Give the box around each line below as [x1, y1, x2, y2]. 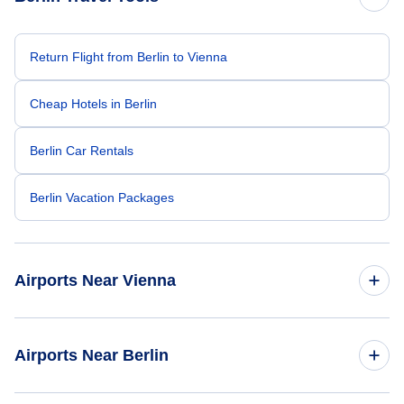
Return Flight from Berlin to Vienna [30, 49, 227, 64]
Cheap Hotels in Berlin [30, 96, 157, 111]
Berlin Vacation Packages [30, 189, 174, 205]
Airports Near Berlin [14, 345, 169, 364]
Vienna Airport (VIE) [30, 333, 142, 348]
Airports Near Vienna [14, 271, 176, 289]
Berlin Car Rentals [30, 142, 133, 158]
